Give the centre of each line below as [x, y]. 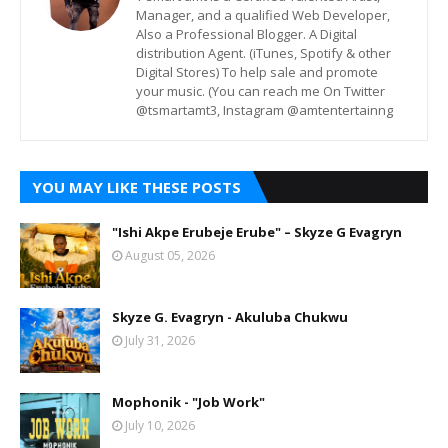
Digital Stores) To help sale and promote [257, 72]
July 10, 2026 [160, 425]
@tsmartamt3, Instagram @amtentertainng [264, 110]
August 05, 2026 [170, 255]
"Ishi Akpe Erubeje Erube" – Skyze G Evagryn [257, 232]
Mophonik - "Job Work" [188, 402]
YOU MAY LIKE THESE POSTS [136, 187]
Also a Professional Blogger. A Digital [246, 34]
